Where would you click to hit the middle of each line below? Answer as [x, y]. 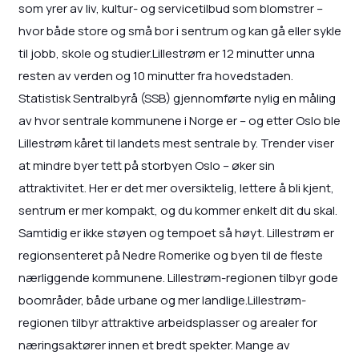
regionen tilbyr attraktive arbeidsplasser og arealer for [167, 323]
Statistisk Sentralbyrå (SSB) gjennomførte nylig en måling [177, 99]
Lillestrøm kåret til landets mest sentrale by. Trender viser [176, 143]
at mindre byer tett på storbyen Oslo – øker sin [146, 166]
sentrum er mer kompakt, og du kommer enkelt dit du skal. [177, 211]
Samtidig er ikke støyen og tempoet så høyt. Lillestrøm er [176, 233]
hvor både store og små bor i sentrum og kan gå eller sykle [179, 31]
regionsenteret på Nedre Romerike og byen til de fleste [170, 256]
